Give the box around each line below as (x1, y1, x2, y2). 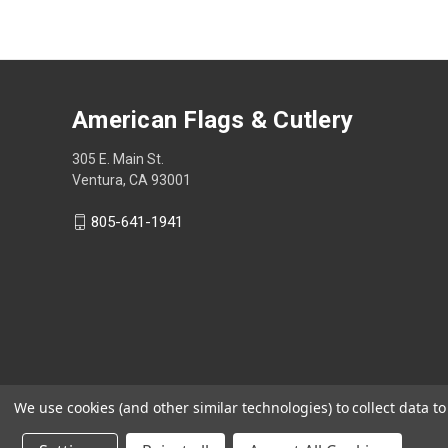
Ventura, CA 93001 (72, 171, 191, 188)
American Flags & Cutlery (72, 105, 353, 134)
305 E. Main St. (72, 150, 164, 167)
